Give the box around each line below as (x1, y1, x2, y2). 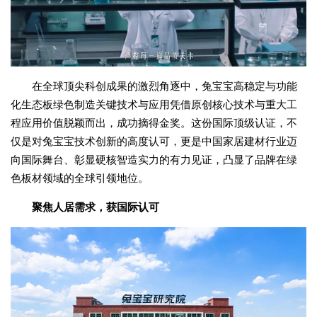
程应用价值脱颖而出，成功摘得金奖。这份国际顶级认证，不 (11, 116, 297, 129)
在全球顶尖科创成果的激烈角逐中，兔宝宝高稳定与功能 (32, 79, 297, 92)
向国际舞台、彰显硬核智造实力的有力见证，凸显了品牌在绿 (11, 153, 297, 166)
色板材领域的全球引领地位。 (11, 171, 149, 184)
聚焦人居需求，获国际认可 (32, 200, 159, 213)
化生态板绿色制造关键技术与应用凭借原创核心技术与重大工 (11, 98, 297, 110)
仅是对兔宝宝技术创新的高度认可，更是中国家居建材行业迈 (11, 134, 297, 147)
